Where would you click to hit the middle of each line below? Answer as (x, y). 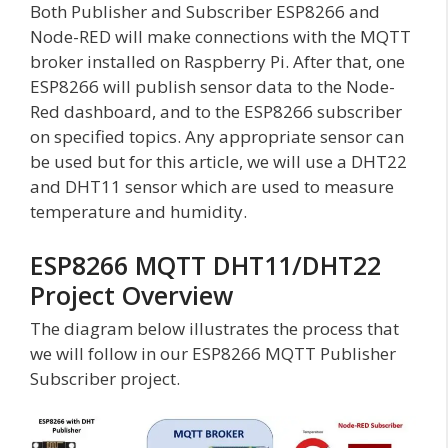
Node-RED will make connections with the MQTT (220, 37)
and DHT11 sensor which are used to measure (212, 187)
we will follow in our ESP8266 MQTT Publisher (213, 353)
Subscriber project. (105, 378)
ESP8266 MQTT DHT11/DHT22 (205, 264)
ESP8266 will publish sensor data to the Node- (212, 87)
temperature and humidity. (138, 212)
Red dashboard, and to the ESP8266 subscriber (216, 112)
